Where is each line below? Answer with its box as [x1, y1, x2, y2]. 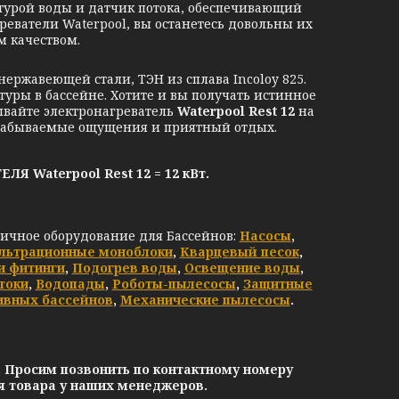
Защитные [242, 275, 313, 292]
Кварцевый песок [179, 243, 299, 260]
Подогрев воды [71, 259, 177, 276]
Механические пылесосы [119, 291, 290, 308]
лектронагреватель [49, 102, 177, 119]
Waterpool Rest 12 [176, 102, 295, 119]
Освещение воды [183, 259, 300, 276]
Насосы [239, 227, 291, 244]
